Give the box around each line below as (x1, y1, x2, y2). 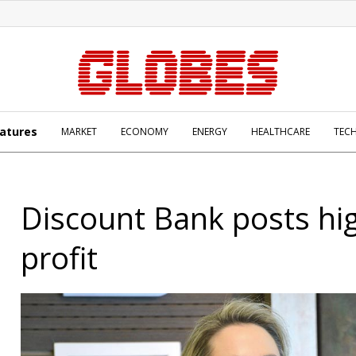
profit (21, 237, 98, 278)
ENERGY (192, 125, 227, 138)
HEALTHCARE (251, 125, 310, 138)
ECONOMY (121, 125, 168, 138)
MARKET (61, 125, 97, 138)
